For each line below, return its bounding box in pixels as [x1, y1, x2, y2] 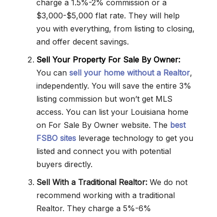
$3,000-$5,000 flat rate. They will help [36, 11, 180, 21]
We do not [147, 177, 187, 187]
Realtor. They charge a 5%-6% [36, 203, 151, 214]
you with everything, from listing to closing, [36, 24, 195, 34]
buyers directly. [36, 159, 93, 170]
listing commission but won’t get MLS [36, 94, 172, 104]
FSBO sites [36, 133, 76, 143]
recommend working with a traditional [36, 190, 175, 201]
